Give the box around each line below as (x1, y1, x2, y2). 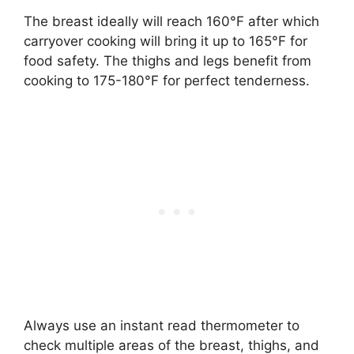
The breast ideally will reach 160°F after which (24, 13, 319, 29)
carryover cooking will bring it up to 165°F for (24, 32, 307, 49)
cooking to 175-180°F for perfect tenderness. (24, 72, 310, 88)
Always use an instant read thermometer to (24, 318, 299, 334)
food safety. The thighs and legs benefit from (24, 52, 311, 69)
